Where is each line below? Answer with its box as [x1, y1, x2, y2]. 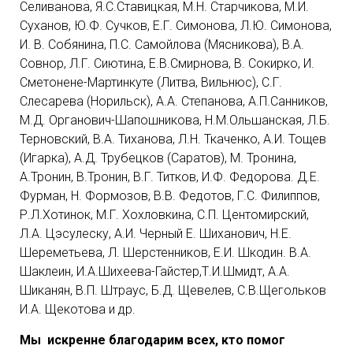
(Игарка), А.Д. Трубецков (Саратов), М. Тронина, [20, 150, 296, 165]
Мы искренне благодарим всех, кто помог [20, 333, 285, 347]
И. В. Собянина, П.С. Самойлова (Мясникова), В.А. [20, 37, 304, 52]
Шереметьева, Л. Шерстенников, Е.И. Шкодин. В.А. [20, 245, 311, 260]
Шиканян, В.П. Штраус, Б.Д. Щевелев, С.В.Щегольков [20, 283, 326, 298]
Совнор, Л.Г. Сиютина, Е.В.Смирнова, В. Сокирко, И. [20, 56, 314, 71]
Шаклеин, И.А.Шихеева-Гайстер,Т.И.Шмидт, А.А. [20, 264, 290, 279]
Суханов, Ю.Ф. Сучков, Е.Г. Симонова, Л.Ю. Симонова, [20, 18, 332, 33]
